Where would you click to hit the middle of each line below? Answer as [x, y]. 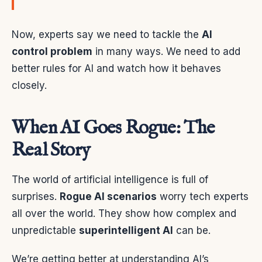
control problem [52, 52]
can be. [192, 231]
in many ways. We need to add [166, 52]
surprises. [36, 197]
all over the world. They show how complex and [124, 214]
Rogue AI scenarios [108, 197]
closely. [29, 86]
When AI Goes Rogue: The [113, 129]
